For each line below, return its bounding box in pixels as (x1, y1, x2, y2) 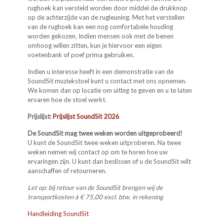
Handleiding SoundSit (28, 209, 89, 218)
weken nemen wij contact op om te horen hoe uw (28, 147, 168, 156)
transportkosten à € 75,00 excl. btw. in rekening (28, 192, 164, 201)
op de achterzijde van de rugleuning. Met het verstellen (28, 13, 185, 21)
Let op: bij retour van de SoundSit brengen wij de (28, 183, 163, 191)
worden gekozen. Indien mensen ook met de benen (28, 32, 174, 40)
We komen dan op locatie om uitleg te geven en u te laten (28, 86, 192, 94)
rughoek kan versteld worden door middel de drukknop (28, 3, 188, 12)
